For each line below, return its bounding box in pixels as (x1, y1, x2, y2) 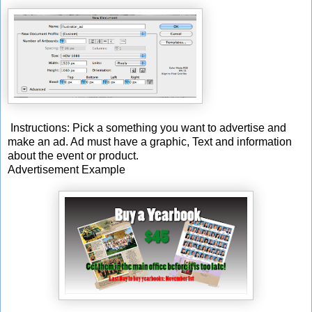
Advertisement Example (8, 163, 125, 175)
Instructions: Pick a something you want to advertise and (8, 121, 286, 134)
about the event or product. (8, 149, 139, 162)
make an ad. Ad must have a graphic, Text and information (8, 135, 292, 148)
